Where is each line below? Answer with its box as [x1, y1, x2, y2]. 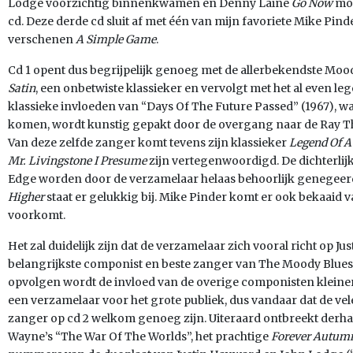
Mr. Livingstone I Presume [8, 154, 149, 168]
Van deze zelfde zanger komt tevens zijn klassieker [8, 136, 289, 150]
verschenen [8, 32, 76, 46]
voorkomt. [8, 208, 65, 222]
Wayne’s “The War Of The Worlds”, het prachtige [8, 329, 271, 344]
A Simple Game [76, 32, 156, 46]
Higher [8, 190, 46, 204]
